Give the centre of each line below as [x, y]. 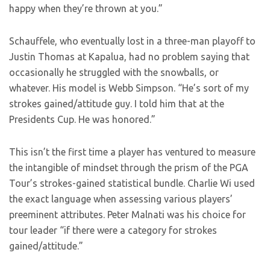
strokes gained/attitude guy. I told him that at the [117, 104]
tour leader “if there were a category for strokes [113, 230]
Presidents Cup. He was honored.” [82, 119]
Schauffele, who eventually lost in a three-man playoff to [132, 41]
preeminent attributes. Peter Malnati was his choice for [127, 215]
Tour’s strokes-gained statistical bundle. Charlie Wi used [132, 183]
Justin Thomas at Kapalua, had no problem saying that [129, 57]
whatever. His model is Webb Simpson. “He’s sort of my [129, 88]
